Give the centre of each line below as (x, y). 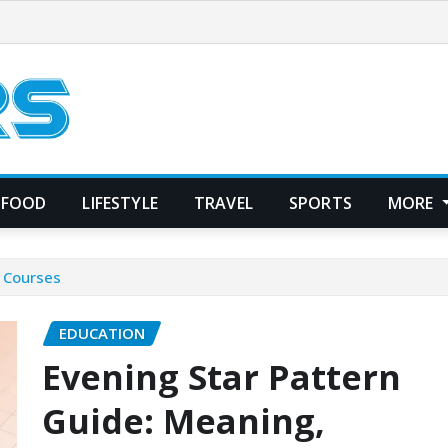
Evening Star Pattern (221, 377)
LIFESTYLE (120, 202)
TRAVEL (223, 202)
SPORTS (320, 202)
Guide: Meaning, (183, 421)
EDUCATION (102, 332)
